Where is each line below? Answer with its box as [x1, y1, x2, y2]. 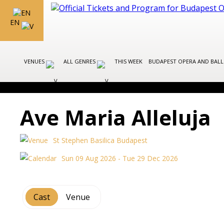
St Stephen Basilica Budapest [53, 135, 148, 145]
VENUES [24, 57, 46, 65]
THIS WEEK [114, 57, 142, 65]
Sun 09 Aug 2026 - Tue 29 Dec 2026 [61, 153, 178, 163]
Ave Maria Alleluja [20, 103, 211, 131]
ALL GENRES [63, 57, 97, 65]
